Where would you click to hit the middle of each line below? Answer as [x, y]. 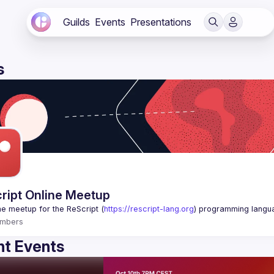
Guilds [76, 22]
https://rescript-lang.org [149, 209]
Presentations [161, 22]
